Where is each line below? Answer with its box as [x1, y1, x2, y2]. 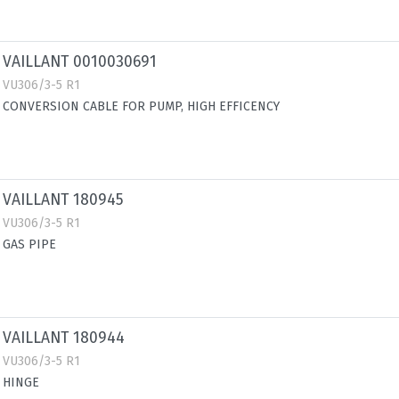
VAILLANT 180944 [3, 329, 125, 347]
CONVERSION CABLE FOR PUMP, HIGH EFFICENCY [3, 99, 280, 114]
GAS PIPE [3, 237, 56, 252]
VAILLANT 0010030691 [3, 53, 157, 71]
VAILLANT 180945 [3, 191, 124, 209]
